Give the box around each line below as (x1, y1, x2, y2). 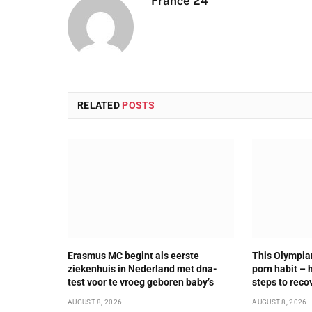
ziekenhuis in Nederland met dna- (68, 263, 217, 274)
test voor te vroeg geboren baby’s (68, 276, 214, 288)
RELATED (77, 100, 123, 111)
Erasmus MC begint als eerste (68, 249, 199, 261)
